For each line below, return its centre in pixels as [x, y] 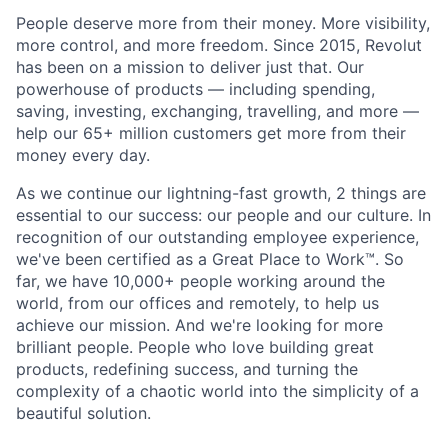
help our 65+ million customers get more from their [211, 133]
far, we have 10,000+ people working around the [200, 281]
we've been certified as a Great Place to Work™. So [210, 259]
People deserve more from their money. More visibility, [223, 23]
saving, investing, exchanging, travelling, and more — [217, 111]
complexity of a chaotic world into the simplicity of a [217, 391]
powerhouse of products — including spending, [195, 89]
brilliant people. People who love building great [195, 347]
